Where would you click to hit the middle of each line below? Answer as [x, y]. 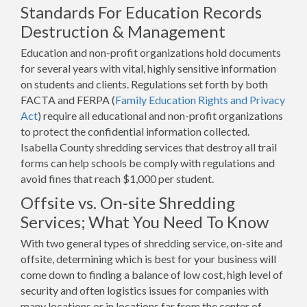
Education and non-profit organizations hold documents [151, 52]
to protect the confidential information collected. [135, 131]
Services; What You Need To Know [145, 221]
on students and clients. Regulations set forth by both [144, 84]
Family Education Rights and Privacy [200, 99]
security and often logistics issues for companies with [145, 290]
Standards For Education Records [141, 12]
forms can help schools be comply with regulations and [148, 162]
